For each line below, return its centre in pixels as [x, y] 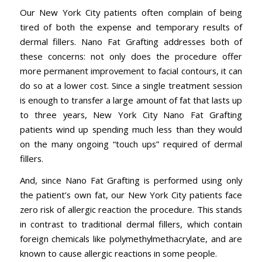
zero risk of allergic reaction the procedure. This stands [131, 210]
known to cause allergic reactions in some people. [118, 254]
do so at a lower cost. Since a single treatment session [131, 85]
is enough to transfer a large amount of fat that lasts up [131, 100]
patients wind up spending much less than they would [131, 129]
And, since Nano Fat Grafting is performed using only [131, 180]
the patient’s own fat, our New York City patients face [131, 195]
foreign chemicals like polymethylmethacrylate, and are [131, 239]
